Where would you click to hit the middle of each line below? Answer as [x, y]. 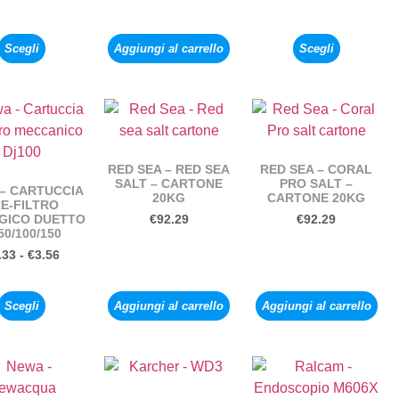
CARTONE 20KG [317, 198]
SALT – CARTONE [169, 184]
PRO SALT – [317, 184]
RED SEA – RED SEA [169, 170]
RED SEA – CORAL [317, 170]
